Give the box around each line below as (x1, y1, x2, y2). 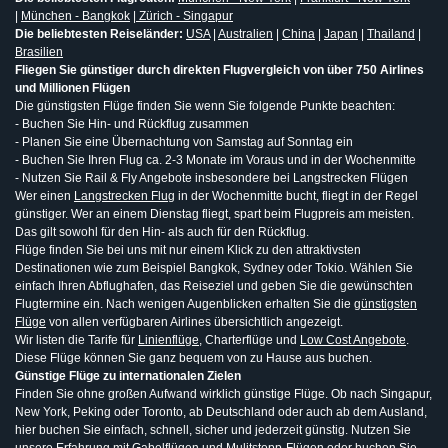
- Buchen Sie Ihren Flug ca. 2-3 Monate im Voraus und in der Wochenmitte (15, 153, 416, 168)
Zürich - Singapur (136, 9, 233, 24)
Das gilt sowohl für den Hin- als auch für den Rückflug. (15, 225, 309, 240)
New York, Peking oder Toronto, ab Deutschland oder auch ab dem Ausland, (15, 405, 427, 420)
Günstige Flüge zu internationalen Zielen (15, 369, 241, 384)
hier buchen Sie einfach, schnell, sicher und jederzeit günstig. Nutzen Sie (15, 423, 411, 438)
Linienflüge (138, 333, 199, 348)
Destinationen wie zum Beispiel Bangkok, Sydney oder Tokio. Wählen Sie (15, 261, 413, 276)
